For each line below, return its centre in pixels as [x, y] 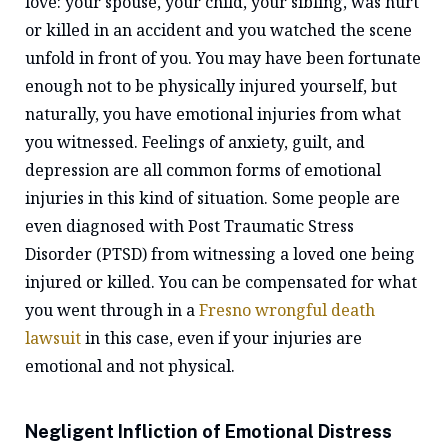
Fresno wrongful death [287, 310]
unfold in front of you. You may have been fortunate [223, 58]
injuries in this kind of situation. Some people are [212, 198]
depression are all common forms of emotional [203, 170]
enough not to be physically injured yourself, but [211, 86]
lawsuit [53, 338]
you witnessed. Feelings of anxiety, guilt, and [195, 142]
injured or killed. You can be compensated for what [221, 282]
